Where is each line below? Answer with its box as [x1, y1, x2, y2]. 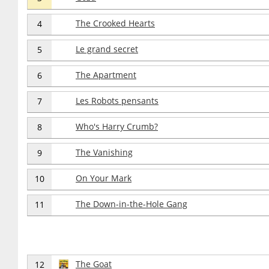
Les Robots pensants [76, 95, 159, 106]
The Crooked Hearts [76, 17, 155, 29]
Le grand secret [76, 43, 138, 55]
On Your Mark [76, 172, 131, 184]
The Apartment [76, 69, 136, 80]
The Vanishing [76, 147, 133, 158]
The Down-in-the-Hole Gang [76, 198, 187, 210]
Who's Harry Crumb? [76, 121, 158, 132]
